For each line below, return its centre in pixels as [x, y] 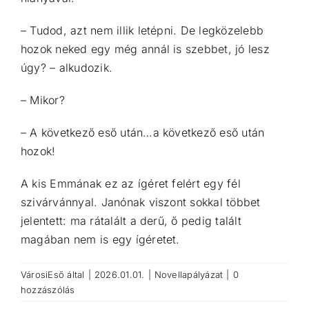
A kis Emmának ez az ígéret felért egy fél [131, 183]
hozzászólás [48, 289]
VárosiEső [43, 274]
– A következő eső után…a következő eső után [143, 132]
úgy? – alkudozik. [67, 67]
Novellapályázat [189, 274]
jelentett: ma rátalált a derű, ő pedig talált [131, 220]
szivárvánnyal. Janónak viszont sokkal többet [141, 202]
